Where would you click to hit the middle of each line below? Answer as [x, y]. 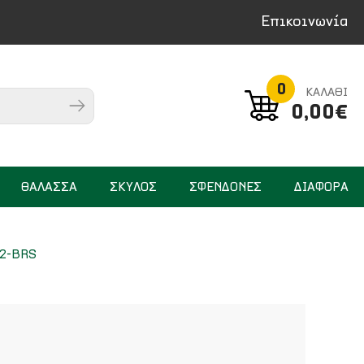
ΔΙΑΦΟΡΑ [321, 187]
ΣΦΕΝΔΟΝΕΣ [225, 187]
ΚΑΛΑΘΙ [327, 93]
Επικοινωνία [305, 22]
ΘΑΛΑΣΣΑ [49, 187]
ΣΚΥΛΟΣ [133, 187]
